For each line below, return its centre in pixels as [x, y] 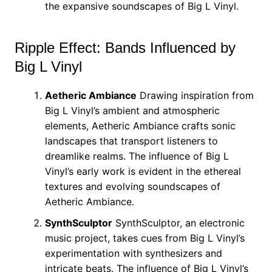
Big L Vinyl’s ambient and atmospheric [132, 110]
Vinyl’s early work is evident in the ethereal [143, 171]
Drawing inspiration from [195, 95]
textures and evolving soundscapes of [132, 186]
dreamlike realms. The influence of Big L [137, 156]
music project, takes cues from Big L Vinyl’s [144, 238]
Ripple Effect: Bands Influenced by [125, 48]
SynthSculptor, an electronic [178, 223]
